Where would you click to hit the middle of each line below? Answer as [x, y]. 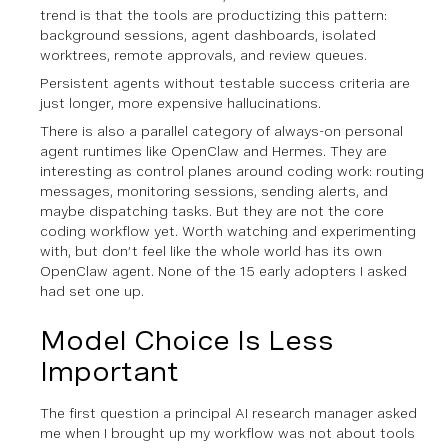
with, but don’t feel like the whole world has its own [211, 250]
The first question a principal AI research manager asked [228, 412]
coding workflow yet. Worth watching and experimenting [228, 230]
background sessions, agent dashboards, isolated [208, 34]
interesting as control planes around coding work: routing [232, 170]
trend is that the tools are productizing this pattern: [213, 14]
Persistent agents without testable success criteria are [225, 82]
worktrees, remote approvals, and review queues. [203, 54]
